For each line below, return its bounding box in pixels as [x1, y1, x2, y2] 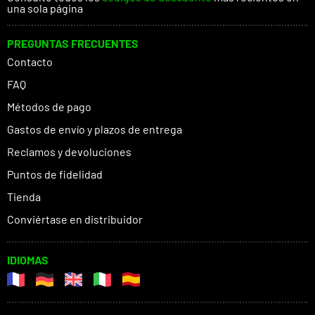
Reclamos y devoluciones [7, 145, 131, 159]
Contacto [7, 55, 53, 69]
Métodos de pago [7, 100, 91, 114]
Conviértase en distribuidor [7, 212, 143, 226]
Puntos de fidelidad [7, 167, 103, 181]
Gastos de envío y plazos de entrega [7, 122, 182, 136]
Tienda [7, 190, 41, 204]
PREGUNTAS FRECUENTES [7, 37, 139, 51]
